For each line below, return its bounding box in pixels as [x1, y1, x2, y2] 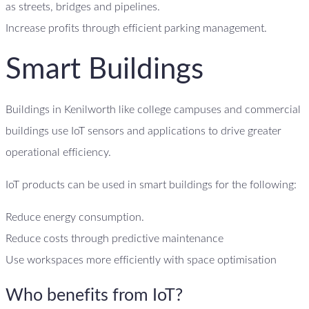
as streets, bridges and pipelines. [6, 1, 160, 13]
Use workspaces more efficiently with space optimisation [6, 255, 277, 266]
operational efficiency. [6, 147, 111, 159]
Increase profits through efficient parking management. [6, 23, 267, 34]
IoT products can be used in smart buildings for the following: [6, 179, 297, 191]
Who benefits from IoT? [6, 286, 183, 304]
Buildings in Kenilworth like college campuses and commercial [6, 104, 301, 116]
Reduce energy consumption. [6, 212, 144, 223]
